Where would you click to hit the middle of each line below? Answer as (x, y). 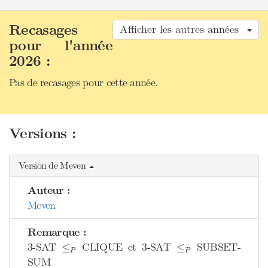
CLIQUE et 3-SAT (126, 247)
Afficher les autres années (183, 29)
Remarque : (57, 232)
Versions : (42, 134)
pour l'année (61, 46)
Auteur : (49, 191)
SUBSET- (216, 247)
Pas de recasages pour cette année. (83, 83)
